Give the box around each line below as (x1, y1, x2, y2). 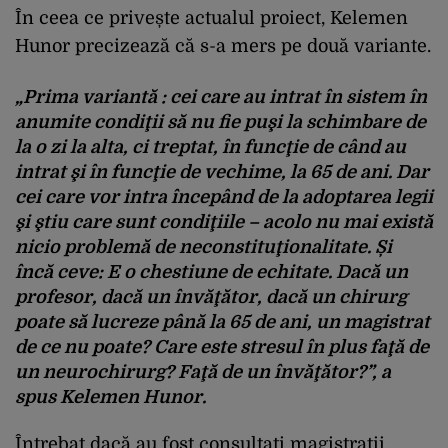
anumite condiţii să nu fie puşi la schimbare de (15, 111, 426, 132)
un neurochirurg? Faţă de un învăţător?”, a (15, 361, 391, 382)
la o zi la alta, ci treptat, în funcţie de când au (15, 136, 406, 157)
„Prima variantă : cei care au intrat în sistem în (15, 86, 427, 107)
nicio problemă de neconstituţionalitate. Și (15, 236, 392, 257)
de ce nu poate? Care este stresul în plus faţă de (15, 336, 429, 357)
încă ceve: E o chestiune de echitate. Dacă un (15, 261, 408, 282)
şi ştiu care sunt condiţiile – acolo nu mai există (15, 211, 433, 232)
